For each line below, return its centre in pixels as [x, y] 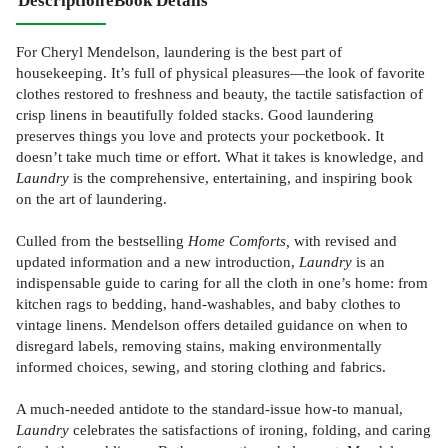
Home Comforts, [239, 240]
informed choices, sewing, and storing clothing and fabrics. [201, 366]
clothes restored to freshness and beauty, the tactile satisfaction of [219, 93]
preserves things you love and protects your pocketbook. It [200, 135]
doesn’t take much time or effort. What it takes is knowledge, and [220, 156]
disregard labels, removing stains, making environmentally [199, 345]
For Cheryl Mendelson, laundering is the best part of [179, 51]
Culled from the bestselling [102, 240]
